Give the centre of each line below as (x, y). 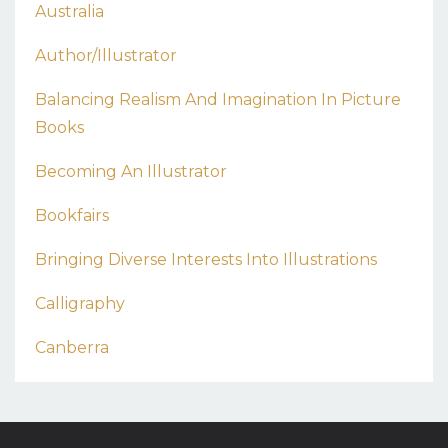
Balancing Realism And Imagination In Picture (218, 99)
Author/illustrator (106, 55)
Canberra (72, 347)
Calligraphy (80, 303)
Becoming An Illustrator (131, 171)
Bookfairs (72, 215)
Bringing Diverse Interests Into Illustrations (206, 259)
